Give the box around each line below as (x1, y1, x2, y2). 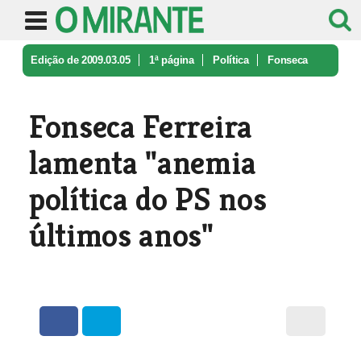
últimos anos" (28, 215, 214, 255)
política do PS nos (28, 179, 267, 219)
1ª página (149, 54, 194, 66)
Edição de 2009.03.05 (31, 54, 131, 66)
